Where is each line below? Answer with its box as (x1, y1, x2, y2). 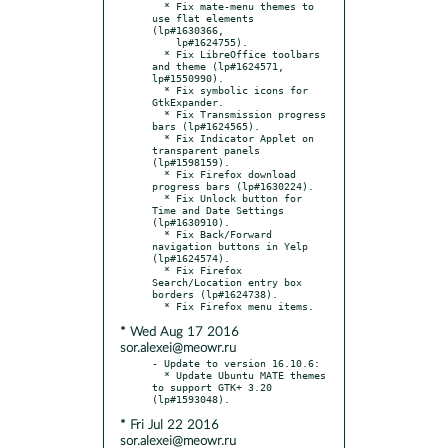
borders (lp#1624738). (152, 287, 278, 300)
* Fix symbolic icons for (152, 83, 164, 96)
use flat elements (152, 11, 254, 24)
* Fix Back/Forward (152, 227, 164, 240)
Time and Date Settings (152, 203, 284, 216)
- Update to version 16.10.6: (152, 356, 320, 369)
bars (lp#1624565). (152, 119, 260, 132)
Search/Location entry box (152, 275, 302, 288)
